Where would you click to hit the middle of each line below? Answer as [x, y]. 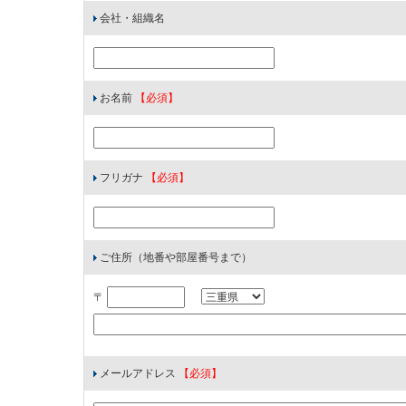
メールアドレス [138, 373]
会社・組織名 [131, 18]
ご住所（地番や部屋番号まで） [174, 257]
